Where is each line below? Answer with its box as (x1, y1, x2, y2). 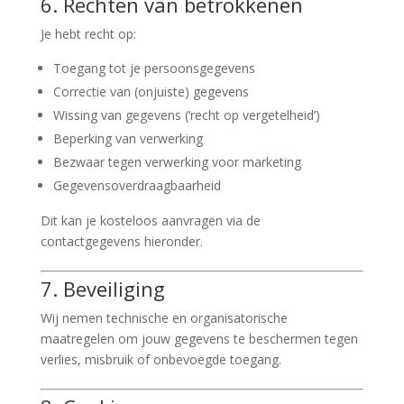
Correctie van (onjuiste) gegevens (52, 83, 249, 100)
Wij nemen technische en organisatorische (40, 309, 288, 326)
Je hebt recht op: (40, 25, 136, 42)
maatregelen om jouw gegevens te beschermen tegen (40, 330, 358, 347)
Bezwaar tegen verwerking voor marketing (52, 153, 301, 170)
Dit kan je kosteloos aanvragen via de (40, 212, 261, 229)
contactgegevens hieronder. (40, 233, 203, 250)
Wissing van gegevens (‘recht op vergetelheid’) (52, 106, 320, 124)
